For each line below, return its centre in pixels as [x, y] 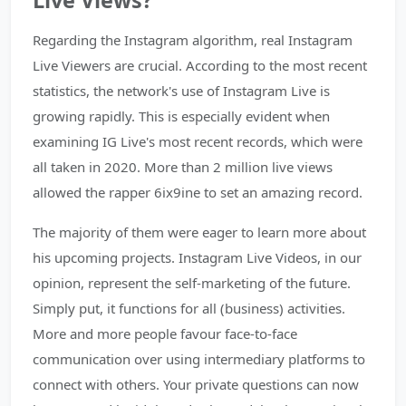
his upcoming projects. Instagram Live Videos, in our [197, 257]
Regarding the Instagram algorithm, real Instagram [193, 40]
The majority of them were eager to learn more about [199, 232]
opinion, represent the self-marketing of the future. [192, 283]
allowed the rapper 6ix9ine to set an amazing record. [198, 192]
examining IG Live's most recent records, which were [198, 141]
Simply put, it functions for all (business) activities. [189, 308]
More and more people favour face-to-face [165, 333]
